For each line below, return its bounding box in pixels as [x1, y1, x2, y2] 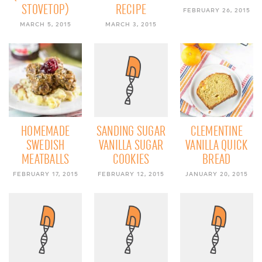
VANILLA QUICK [185, 136, 248, 153]
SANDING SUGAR [96, 122, 166, 139]
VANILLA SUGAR [98, 136, 164, 153]
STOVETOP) [22, 1, 70, 18]
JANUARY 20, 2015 [185, 170, 248, 177]
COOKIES [112, 150, 150, 167]
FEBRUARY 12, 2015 [97, 170, 164, 177]
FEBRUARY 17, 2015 [12, 170, 78, 177]
